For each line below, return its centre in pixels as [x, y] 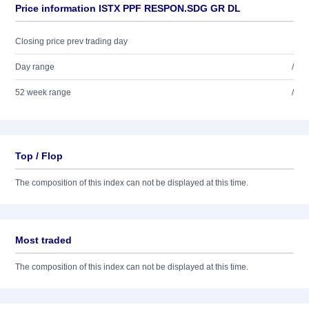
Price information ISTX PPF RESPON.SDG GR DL [128, 8]
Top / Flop [39, 156]
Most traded [43, 240]
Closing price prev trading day [71, 41]
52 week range [43, 92]
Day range [35, 67]
